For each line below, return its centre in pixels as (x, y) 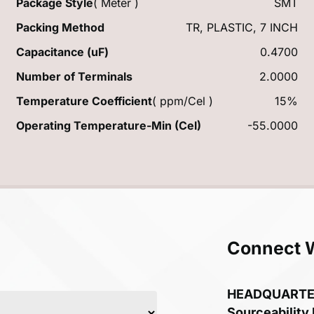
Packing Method (61, 27)
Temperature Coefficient (84, 101)
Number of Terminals (75, 76)
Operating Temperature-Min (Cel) (109, 125)
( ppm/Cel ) (183, 101)
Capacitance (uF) (63, 52)
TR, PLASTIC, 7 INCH (241, 27)
